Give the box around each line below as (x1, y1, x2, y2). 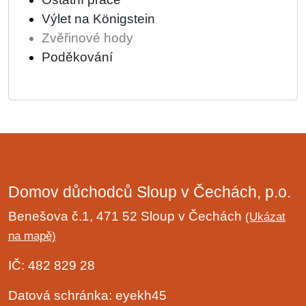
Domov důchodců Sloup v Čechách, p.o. (8, 183, 291, 201)
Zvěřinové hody (42, 31, 133, 45)
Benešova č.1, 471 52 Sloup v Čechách (8, 209, 245, 223)
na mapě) (8, 229, 56, 242)
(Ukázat (245, 210, 286, 223)
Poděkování (42, 50, 113, 64)
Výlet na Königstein (42, 12, 155, 26)
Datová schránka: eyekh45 (8, 288, 167, 303)
